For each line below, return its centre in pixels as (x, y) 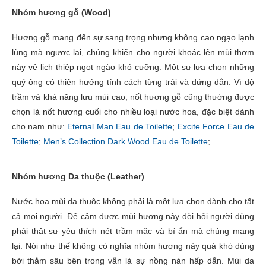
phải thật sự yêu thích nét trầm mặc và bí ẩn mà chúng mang (133, 231)
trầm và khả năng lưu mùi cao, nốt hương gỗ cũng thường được (133, 96)
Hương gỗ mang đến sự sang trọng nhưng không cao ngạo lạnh (133, 37)
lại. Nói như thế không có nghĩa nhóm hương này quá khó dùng (133, 246)
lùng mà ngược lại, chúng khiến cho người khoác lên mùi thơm (133, 52)
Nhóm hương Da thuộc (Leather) (78, 176)
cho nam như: (40, 126)
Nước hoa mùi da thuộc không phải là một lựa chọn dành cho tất (133, 201)
